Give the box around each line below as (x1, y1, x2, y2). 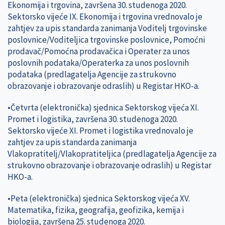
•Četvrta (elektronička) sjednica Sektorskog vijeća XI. (8, 101, 199, 113)
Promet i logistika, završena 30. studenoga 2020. (8, 113, 178, 125)
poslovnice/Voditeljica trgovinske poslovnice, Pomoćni (8, 34, 205, 45)
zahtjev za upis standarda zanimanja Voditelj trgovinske (8, 22, 207, 34)
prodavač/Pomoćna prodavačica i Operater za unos (8, 45, 190, 57)
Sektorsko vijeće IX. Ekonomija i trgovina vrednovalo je (8, 11, 202, 22)
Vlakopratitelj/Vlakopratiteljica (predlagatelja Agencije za (8, 148, 216, 159)
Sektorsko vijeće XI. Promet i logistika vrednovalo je (8, 125, 193, 136)
